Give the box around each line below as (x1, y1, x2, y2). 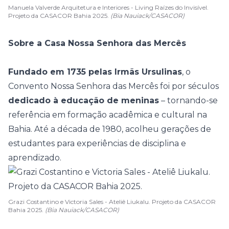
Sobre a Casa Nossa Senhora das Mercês (8, 38, 186, 48)
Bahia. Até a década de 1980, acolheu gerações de (8, 124, 211, 134)
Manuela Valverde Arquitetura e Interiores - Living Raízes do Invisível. (8, 4, 209, 11)
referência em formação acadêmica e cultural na (8, 110, 207, 120)
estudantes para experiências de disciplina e (8, 139, 186, 148)
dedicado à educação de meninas (8, 96, 159, 105)
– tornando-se (159, 96, 218, 105)
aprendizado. (8, 153, 61, 163)
